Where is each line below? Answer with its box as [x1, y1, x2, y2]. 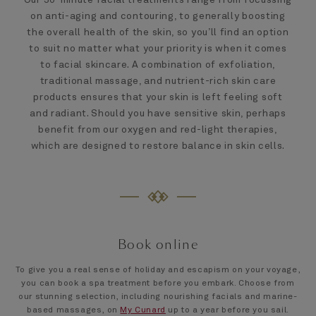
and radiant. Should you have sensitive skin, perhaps [30, 108, 286, 119]
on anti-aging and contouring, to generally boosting [30, 11, 286, 21]
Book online [118, 235, 198, 253]
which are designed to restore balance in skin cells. [30, 140, 286, 151]
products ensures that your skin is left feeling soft [33, 92, 283, 102]
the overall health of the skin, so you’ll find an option [27, 27, 289, 37]
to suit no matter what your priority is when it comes [29, 43, 287, 54]
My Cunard [120, 305, 166, 315]
